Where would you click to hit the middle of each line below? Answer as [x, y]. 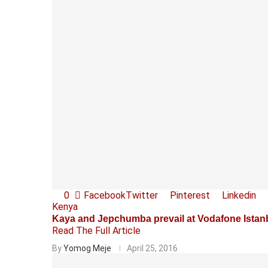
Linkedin [239, 195]
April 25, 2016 [152, 248]
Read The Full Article [96, 230]
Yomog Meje [87, 248]
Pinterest [190, 195]
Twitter [142, 195]
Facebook [105, 195]
